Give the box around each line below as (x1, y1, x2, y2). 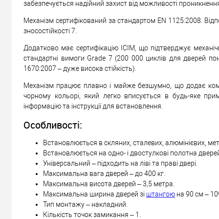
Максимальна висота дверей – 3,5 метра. (43, 180, 176, 188)
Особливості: (23, 118, 82, 131)
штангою (146, 190, 175, 198)
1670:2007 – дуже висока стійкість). (23, 65, 136, 72)
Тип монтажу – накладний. (43, 200, 128, 209)
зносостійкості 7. (23, 27, 77, 35)
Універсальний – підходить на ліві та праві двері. (43, 159, 197, 168)
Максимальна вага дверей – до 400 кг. (43, 170, 165, 178)
